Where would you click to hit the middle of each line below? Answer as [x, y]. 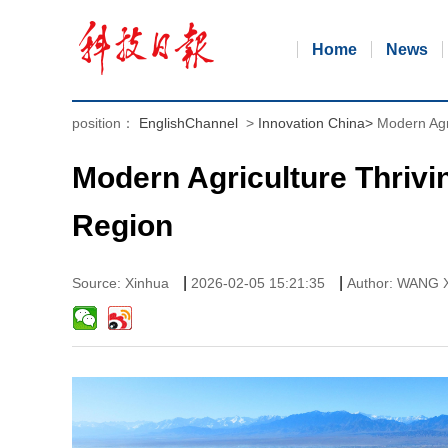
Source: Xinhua [122, 283]
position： [105, 123]
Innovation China [311, 123]
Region [122, 225]
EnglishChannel [188, 123]
